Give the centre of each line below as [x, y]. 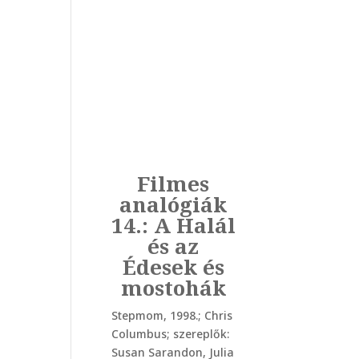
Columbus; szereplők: [170, 334]
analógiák [173, 205]
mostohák [173, 288]
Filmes [173, 184]
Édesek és [173, 267]
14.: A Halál [173, 226]
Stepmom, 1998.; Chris [171, 316]
